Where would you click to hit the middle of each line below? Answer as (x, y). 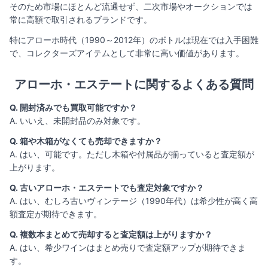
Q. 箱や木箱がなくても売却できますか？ (86, 141)
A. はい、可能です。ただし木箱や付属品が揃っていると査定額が (132, 154)
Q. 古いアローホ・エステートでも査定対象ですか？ (107, 188)
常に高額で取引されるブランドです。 (81, 20)
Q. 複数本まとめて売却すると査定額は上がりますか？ (111, 234)
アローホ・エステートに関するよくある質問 (134, 85)
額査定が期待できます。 (56, 214)
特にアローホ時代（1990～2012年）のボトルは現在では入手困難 (134, 40)
